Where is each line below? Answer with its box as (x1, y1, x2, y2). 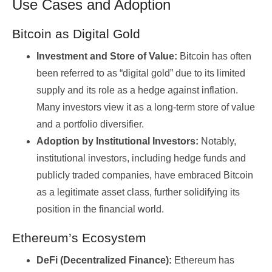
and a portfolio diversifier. (36, 119, 144, 130)
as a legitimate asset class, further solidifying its (36, 187, 240, 198)
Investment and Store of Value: (36, 51, 177, 62)
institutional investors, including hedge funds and (36, 153, 246, 164)
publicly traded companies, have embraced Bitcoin (36, 170, 253, 181)
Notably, (199, 136, 236, 147)
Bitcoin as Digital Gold (12, 27, 140, 41)
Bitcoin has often (177, 51, 251, 62)
